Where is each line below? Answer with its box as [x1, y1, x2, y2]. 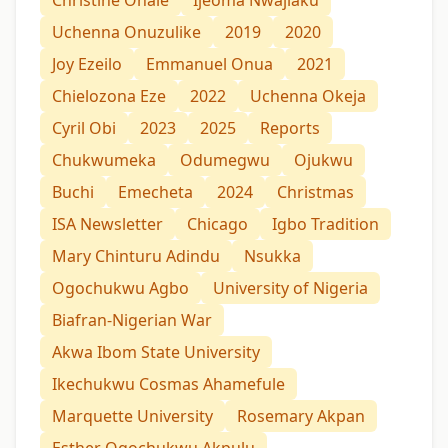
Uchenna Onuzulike [52, 20, 201, 43]
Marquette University [52, 404, 213, 427]
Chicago [187, 212, 248, 235]
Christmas [277, 180, 354, 203]
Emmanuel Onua [146, 52, 273, 75]
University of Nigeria [213, 276, 368, 299]
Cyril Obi [52, 116, 116, 139]
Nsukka [244, 244, 301, 267]
